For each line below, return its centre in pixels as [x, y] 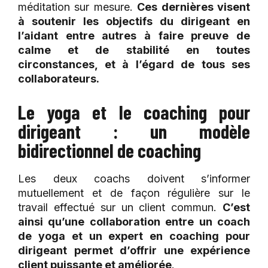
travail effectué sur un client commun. [120, 208]
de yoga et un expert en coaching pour [134, 236]
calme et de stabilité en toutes [134, 50]
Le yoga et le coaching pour [134, 112]
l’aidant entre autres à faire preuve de [134, 36]
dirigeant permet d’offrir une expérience [134, 251]
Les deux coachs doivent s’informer [134, 179]
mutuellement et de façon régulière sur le [134, 193]
